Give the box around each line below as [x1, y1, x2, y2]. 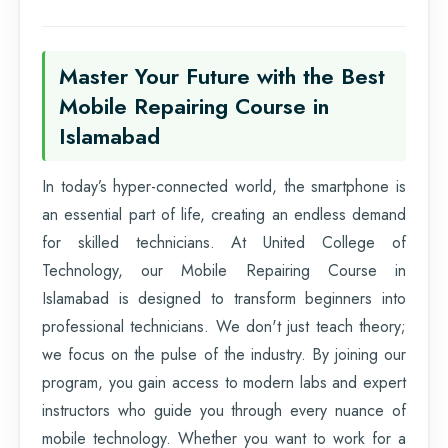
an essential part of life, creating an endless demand [42, 202, 406, 226]
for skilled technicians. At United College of [42, 230, 406, 254]
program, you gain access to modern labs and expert [42, 370, 406, 394]
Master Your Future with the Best [59, 59, 385, 92]
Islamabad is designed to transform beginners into [42, 286, 406, 310]
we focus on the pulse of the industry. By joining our [42, 342, 406, 366]
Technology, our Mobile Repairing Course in [42, 258, 406, 282]
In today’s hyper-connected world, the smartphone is [42, 174, 406, 198]
